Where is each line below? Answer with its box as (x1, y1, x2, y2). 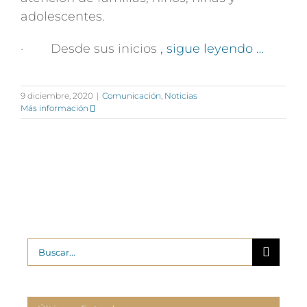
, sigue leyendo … (160, 41, 264, 56)
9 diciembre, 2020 (21, 90, 93, 101)
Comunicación (102, 90, 161, 101)
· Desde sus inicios (21, 41, 160, 56)
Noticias (164, 90, 197, 101)
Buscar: (27, 239, 73, 254)
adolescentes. (21, 9, 105, 24)
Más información (21, 103, 88, 113)
